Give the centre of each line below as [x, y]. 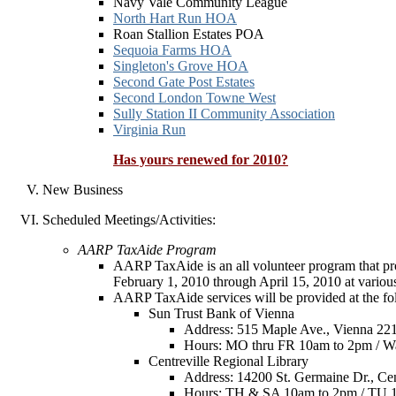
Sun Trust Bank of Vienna [221, 313]
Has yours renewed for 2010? [201, 160]
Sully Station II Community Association [224, 114]
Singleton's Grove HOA [181, 66]
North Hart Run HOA [175, 18]
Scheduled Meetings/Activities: [129, 220]
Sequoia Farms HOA [172, 50]
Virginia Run [149, 129]
